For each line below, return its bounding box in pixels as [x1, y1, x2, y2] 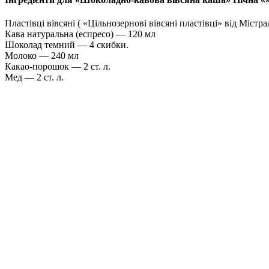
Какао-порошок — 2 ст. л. [5, 61, 110, 72]
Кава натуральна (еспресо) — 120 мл [5, 29, 156, 40]
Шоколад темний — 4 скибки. [5, 40, 128, 50]
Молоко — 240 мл [5, 50, 79, 61]
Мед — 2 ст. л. [5, 72, 64, 83]
